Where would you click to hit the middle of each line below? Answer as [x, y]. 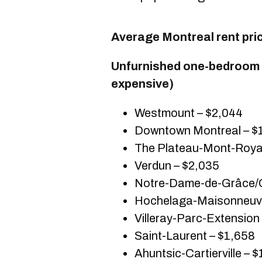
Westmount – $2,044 [189, 113]
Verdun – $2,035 [177, 166]
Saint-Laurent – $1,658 [195, 236]
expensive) [142, 84]
